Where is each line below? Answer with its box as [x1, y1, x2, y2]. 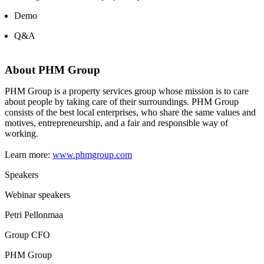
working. [5, 128, 38, 139]
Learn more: [5, 150, 52, 160]
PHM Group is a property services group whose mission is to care [5, 86, 249, 97]
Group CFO [5, 230, 50, 240]
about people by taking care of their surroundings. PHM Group [5, 97, 239, 107]
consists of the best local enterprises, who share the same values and [5, 107, 256, 118]
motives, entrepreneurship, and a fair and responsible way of [5, 118, 228, 128]
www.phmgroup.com [52, 150, 132, 160]
